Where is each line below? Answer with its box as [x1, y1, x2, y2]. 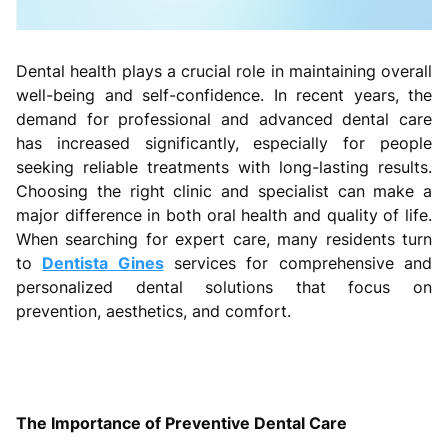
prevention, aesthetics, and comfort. [16, 300, 291, 321]
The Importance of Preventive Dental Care [16, 412, 347, 433]
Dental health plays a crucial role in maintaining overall [16, 60, 432, 81]
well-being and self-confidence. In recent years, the [16, 84, 432, 105]
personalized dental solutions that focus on [16, 276, 432, 297]
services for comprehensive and [163, 252, 433, 273]
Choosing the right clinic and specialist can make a [16, 180, 432, 201]
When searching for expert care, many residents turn [16, 228, 432, 249]
